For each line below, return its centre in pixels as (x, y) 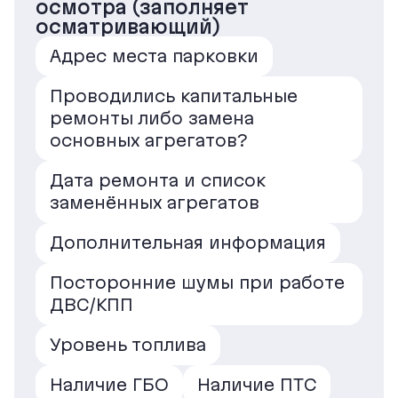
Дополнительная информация (188, 242)
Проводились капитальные (174, 96)
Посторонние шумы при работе (197, 282)
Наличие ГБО (109, 384)
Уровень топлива (128, 344)
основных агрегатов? (148, 140)
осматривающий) (128, 26)
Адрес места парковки (154, 56)
